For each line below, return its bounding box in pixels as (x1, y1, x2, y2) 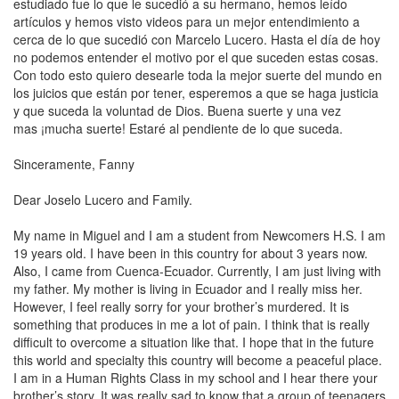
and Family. (124, 191, 192, 208)
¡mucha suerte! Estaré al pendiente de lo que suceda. (37, 119, 350, 137)
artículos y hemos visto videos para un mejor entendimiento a (13, 12, 360, 30)
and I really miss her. (242, 280, 362, 297)
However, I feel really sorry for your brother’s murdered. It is (13, 297, 349, 315)
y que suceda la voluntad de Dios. (13, 102, 208, 119)
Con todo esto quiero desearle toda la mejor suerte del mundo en (13, 66, 382, 84)
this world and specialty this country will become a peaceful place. (13, 351, 382, 369)
